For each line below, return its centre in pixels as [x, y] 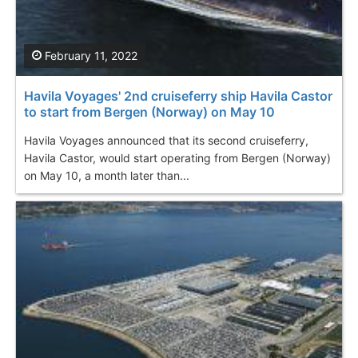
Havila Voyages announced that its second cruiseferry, [166, 140]
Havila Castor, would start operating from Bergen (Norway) [177, 157]
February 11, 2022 [89, 55]
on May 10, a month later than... [107, 175]
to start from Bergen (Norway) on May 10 [149, 111]
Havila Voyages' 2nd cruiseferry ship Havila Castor [178, 95]
